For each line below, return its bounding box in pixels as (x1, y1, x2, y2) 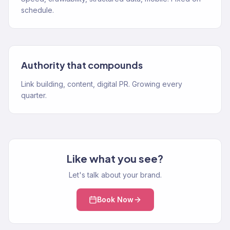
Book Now (97, 195, 133, 204)
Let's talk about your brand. (68, 170, 162, 179)
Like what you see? (67, 152, 163, 165)
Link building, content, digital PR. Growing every (21, 80, 182, 88)
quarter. (21, 91, 47, 100)
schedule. (21, 6, 54, 14)
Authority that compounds (21, 59, 143, 71)
